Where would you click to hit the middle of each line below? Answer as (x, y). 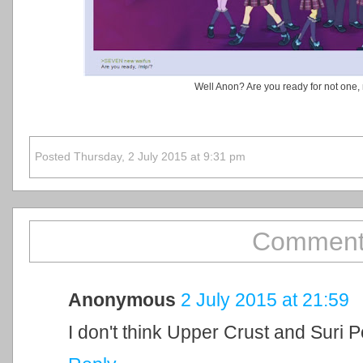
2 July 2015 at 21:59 (265, 299)
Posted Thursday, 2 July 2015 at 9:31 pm (140, 157)
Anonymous (122, 299)
